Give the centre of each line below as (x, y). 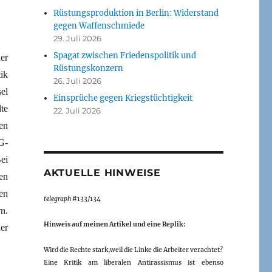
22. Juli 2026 (77, 110)
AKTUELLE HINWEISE (102, 172)
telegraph (57, 199)
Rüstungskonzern (89, 68)
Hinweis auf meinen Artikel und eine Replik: (114, 224)
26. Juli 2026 (78, 80)
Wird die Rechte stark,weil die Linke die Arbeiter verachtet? (133, 250)
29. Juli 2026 (78, 38)
